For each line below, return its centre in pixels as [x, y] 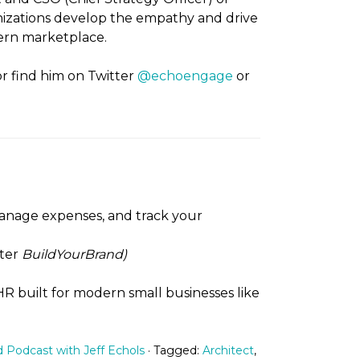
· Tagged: [175, 351]
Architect [228, 351]
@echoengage [185, 76]
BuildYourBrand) [74, 255]
